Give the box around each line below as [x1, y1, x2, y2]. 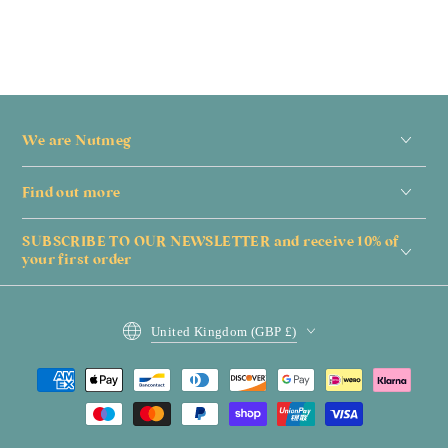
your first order [22, 252, 132, 268]
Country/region [122, 311, 203, 326]
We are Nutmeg [22, 133, 132, 149]
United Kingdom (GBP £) [151, 323, 297, 339]
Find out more [22, 185, 121, 201]
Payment [21, 367, 89, 388]
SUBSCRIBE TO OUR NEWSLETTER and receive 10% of [22, 234, 399, 250]
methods [21, 399, 87, 420]
